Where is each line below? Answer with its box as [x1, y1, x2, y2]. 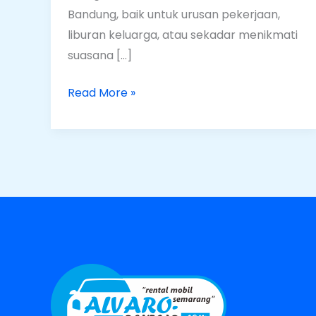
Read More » [68, 85, 135, 102]
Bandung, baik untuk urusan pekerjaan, [68, 6, 280, 23]
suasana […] [68, 47, 132, 64]
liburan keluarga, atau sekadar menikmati [68, 27, 298, 44]
